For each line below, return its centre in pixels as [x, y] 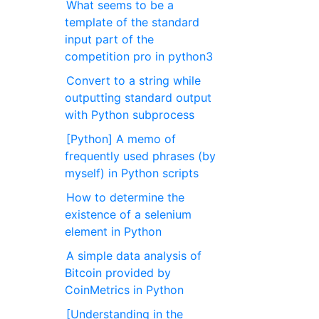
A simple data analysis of [134, 256]
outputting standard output [138, 98]
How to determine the [126, 197]
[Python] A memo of [121, 139]
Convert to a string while [134, 80]
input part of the [110, 39]
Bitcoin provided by [118, 273]
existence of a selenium [129, 214]
